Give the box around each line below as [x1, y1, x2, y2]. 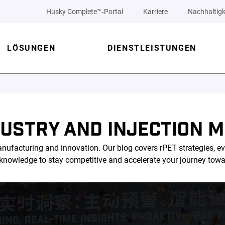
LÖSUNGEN [7, 43, 56, 53]
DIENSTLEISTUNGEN [107, 43, 196, 53]
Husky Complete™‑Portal [46, 8, 123, 16]
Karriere [143, 8, 168, 16]
